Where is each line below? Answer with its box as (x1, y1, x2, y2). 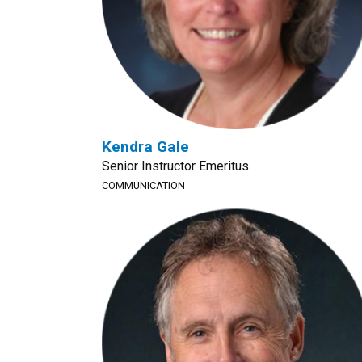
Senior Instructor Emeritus (102, 158, 249, 174)
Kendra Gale (102, 137, 189, 156)
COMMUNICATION (102, 179, 185, 192)
